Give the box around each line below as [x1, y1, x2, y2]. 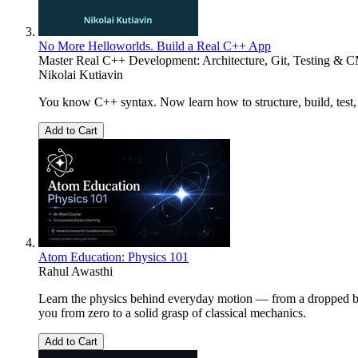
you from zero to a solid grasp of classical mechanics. [38, 305, 306, 320]
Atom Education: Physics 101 [38, 249, 189, 264]
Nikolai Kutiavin [38, 67, 123, 82]
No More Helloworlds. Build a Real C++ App [38, 38, 271, 53]
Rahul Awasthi [38, 264, 113, 278]
